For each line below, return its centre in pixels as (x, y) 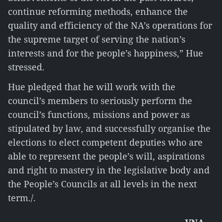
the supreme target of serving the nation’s (97, 39)
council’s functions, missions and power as (99, 114)
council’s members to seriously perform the (100, 101)
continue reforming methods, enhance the (98, 11)
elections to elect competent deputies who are (105, 142)
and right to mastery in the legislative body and (109, 170)
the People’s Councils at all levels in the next (102, 184)
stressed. (26, 67)
